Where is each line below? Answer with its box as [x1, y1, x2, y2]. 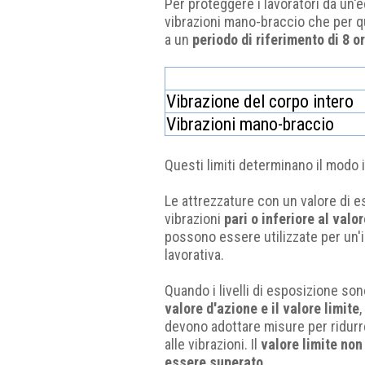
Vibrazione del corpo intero [166, 91, 354, 112]
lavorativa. [165, 246, 224, 263]
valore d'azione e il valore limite [165, 300, 359, 317]
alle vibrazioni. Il [165, 336, 261, 353]
